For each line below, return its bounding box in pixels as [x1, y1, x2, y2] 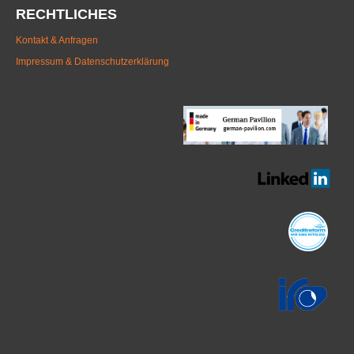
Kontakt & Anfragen [16, 35, 98, 47]
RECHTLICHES [16, 6, 117, 23]
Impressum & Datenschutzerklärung [16, 56, 169, 68]
